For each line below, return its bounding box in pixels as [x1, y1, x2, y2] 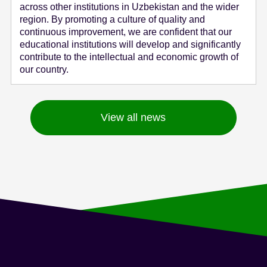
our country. [20, 64, 69, 75]
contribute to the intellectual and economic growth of [20, 52, 239, 63]
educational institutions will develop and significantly [20, 39, 241, 50]
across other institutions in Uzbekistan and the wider [20, 2, 240, 13]
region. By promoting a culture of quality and [20, 14, 206, 25]
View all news [101, 111, 166, 124]
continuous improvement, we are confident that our [20, 27, 232, 38]
